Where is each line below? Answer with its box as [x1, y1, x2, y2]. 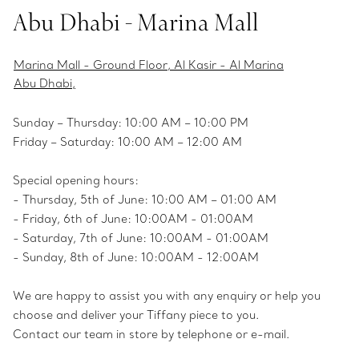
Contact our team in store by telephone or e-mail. [13, 326, 289, 341]
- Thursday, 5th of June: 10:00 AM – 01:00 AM [13, 192, 276, 207]
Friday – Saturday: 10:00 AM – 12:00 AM [13, 134, 242, 149]
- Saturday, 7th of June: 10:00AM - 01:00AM [13, 230, 268, 245]
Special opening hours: [13, 172, 139, 188]
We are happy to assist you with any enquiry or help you [13, 288, 321, 303]
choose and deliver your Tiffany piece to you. [13, 307, 259, 322]
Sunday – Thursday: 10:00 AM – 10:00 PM [13, 115, 248, 130]
